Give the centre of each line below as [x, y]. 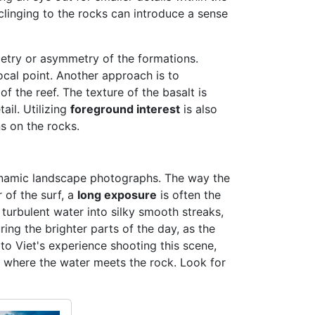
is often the [189, 195]
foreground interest [125, 109]
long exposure [117, 195]
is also [199, 109]
